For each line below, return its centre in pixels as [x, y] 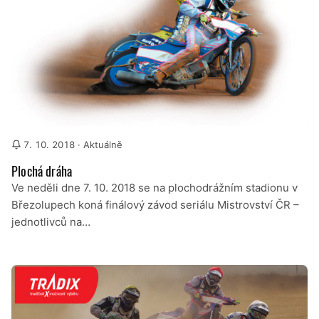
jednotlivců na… [51, 221]
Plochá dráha [42, 171]
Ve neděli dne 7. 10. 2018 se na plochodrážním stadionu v [155, 187]
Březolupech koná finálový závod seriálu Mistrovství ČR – [155, 204]
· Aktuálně [99, 144]
